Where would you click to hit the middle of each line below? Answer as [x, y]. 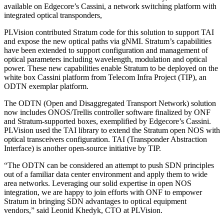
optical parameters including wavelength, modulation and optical [105, 59]
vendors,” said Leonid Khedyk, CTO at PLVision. [83, 210]
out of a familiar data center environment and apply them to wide [106, 174]
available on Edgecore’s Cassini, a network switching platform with [110, 6]
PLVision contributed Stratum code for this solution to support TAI [109, 32]
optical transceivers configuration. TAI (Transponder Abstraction [105, 139]
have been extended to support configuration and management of [106, 50]
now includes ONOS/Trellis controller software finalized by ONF [107, 112]
